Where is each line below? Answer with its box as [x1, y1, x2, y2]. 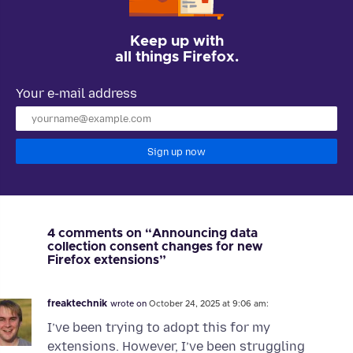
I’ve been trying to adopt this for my [47, 320, 270, 336]
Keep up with [129, 33, 224, 49]
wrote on [110, 299, 149, 308]
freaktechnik [47, 298, 107, 309]
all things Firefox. [114, 49, 239, 65]
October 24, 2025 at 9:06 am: [149, 299, 269, 308]
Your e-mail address [16, 85, 137, 101]
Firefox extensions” [47, 253, 166, 266]
